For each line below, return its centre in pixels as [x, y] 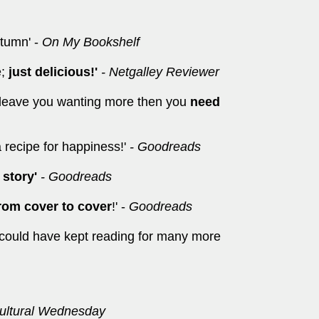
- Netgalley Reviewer [160, 72]
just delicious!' [53, 72]
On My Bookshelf [91, 42]
